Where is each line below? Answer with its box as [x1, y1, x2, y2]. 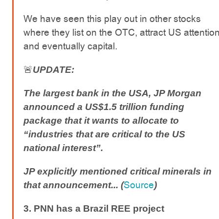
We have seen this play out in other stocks [23, 12, 201, 25]
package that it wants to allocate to [23, 115, 179, 126]
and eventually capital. [23, 39, 117, 53]
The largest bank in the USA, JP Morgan [23, 88, 201, 98]
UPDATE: [33, 64, 74, 75]
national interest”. [23, 142, 103, 153]
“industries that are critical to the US [23, 129, 185, 139]
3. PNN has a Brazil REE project [23, 203, 164, 214]
